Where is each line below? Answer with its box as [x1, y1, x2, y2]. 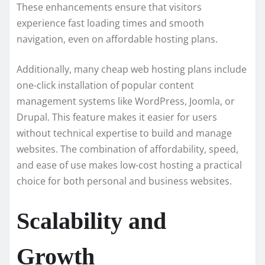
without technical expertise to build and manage [17, 127, 232, 140]
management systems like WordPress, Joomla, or [17, 95, 235, 108]
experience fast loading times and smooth [17, 17, 204, 30]
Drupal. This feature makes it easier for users [17, 111, 217, 124]
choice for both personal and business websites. [17, 174, 232, 188]
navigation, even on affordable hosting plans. [17, 33, 218, 46]
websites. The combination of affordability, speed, [17, 143, 238, 156]
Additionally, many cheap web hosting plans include [17, 63, 247, 76]
